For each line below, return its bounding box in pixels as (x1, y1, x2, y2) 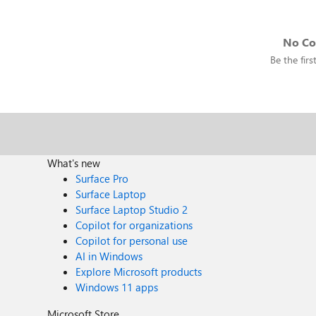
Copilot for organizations (75, 218, 193, 232)
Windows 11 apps (75, 280, 159, 294)
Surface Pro (75, 171, 129, 186)
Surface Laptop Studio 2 (75, 202, 188, 217)
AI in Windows (75, 249, 143, 263)
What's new (47, 156, 101, 170)
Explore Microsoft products (75, 265, 202, 279)
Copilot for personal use (75, 233, 188, 248)
